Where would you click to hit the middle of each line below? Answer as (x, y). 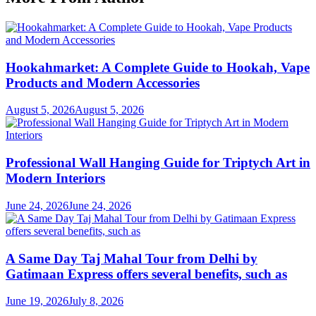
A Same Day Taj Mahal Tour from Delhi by (132, 258)
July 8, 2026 (96, 301)
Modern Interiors (55, 178)
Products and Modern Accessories (103, 83)
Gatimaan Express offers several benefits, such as (146, 274)
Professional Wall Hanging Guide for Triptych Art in (158, 163)
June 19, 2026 (37, 301)
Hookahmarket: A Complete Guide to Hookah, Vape (158, 67)
